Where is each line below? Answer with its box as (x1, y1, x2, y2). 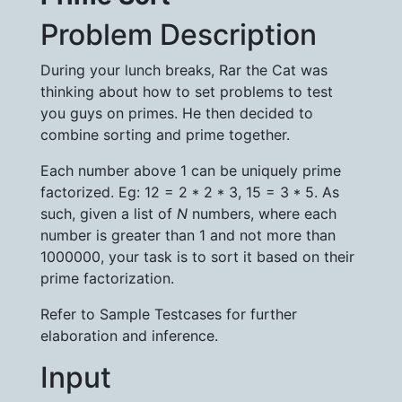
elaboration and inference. (40, 327, 218, 345)
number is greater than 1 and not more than (40, 226, 336, 244)
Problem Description (40, 17, 317, 52)
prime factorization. (40, 269, 174, 287)
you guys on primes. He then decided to (40, 104, 313, 122)
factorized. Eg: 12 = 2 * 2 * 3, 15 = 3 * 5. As (40, 183, 339, 201)
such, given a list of (40, 205, 177, 223)
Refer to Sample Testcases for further (40, 305, 297, 323)
